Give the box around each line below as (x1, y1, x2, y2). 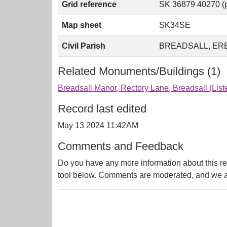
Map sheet (62, 21, 101, 29)
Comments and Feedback (58, 140, 183, 153)
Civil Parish (62, 42, 105, 50)
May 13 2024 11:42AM (58, 121, 138, 130)
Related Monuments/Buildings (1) (58, 65, 220, 78)
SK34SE (159, 21, 191, 29)
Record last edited (58, 102, 146, 115)
